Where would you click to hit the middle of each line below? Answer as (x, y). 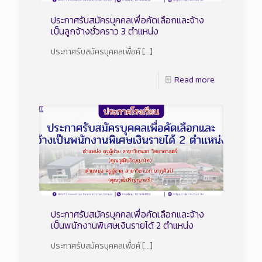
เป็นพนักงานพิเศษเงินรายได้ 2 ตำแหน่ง (122, 225)
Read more (194, 80)
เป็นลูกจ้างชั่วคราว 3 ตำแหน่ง (104, 31)
